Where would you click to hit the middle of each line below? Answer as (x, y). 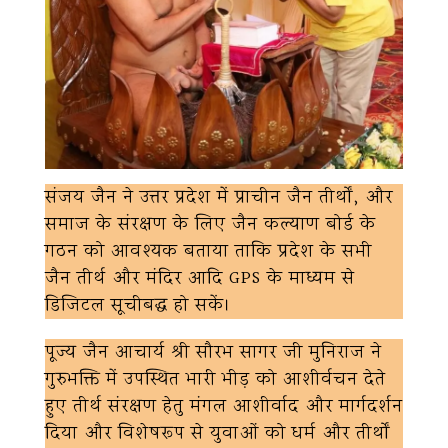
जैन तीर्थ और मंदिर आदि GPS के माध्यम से (200, 278)
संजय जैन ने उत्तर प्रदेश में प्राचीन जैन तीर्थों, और (219, 197)
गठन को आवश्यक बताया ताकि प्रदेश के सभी (208, 251)
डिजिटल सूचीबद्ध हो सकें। (138, 305)
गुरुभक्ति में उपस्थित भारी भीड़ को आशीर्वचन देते (215, 379)
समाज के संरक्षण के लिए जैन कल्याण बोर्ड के (210, 224)
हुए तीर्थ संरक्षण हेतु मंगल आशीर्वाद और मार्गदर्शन (224, 406)
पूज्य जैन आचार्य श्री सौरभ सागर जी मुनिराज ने (213, 352)
